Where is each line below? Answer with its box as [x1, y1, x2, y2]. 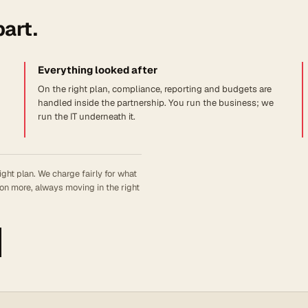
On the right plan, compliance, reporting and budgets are [37, 82, 272, 95]
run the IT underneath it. [37, 110, 135, 122]
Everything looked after [37, 63, 157, 76]
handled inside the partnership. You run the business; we [37, 96, 274, 109]
